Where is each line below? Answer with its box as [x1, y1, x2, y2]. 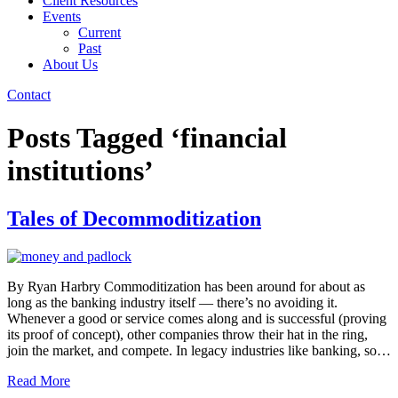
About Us [43, 57, 98, 72]
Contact [7, 87, 51, 102]
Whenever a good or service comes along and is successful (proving [7, 310, 386, 326]
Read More [7, 372, 70, 388]
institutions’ [7, 155, 154, 187]
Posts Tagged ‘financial [7, 122, 287, 155]
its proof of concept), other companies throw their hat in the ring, [7, 326, 368, 342]
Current [78, 25, 121, 40]
